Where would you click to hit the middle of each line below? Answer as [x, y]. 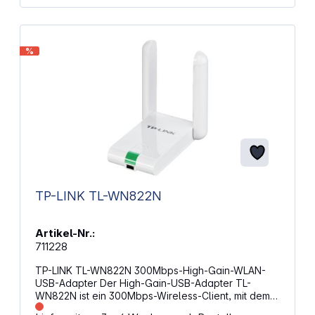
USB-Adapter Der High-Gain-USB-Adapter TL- [67, 283]
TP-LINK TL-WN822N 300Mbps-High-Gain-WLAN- [150, 270]
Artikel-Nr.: [65, 233]
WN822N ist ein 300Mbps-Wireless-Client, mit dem [152, 295]
